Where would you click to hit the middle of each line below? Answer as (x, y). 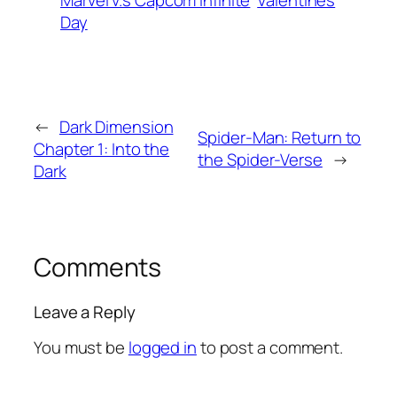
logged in (162, 348)
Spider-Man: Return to (280, 138)
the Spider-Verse (260, 160)
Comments (98, 267)
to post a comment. (270, 348)
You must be (81, 348)
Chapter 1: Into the (102, 148)
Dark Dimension (116, 126)
